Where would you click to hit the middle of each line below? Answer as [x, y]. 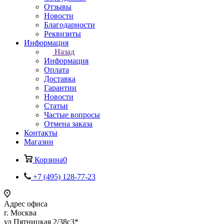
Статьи [56, 106]
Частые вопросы [72, 115]
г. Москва [20, 213]
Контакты [41, 133]
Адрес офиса [26, 204]
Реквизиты [62, 34]
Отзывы [58, 7]
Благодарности [69, 25]
